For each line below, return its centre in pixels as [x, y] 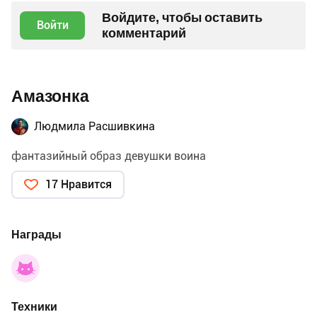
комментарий [144, 33]
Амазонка [50, 96]
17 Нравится [79, 184]
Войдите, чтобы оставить [182, 17]
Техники [34, 306]
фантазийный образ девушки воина [109, 156]
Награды [36, 234]
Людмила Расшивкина [94, 126]
